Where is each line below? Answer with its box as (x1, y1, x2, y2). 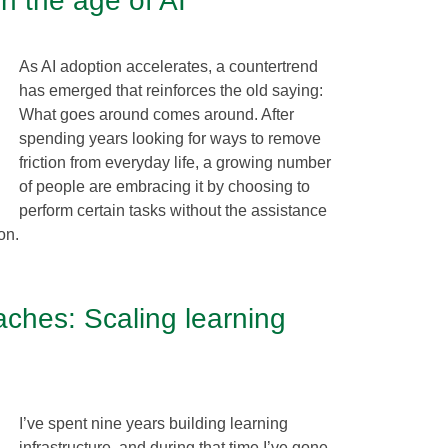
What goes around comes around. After (19, 105, 294, 123)
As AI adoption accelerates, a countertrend (19, 57, 318, 75)
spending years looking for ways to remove (19, 129, 321, 147)
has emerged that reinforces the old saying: (19, 81, 323, 99)
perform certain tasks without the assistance (19, 201, 327, 219)
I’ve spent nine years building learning (19, 414, 288, 432)
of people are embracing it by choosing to (19, 177, 310, 195)
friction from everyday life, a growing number (19, 153, 331, 171)
